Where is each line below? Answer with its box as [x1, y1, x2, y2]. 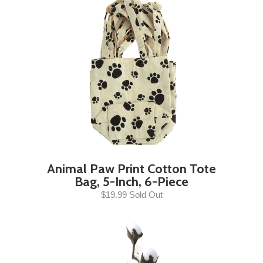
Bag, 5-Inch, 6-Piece [75, 174, 188, 190]
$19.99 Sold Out [100, 190, 163, 200]
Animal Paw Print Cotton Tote [47, 161, 216, 177]
